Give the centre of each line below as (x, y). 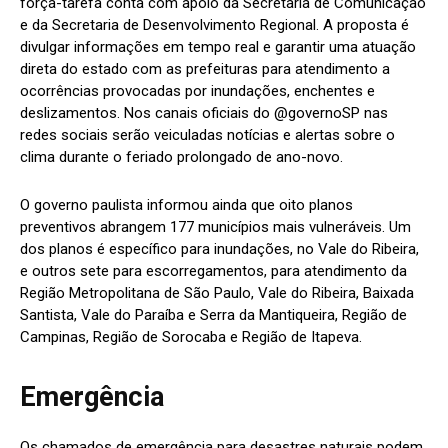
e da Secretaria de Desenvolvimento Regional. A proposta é (214, 25)
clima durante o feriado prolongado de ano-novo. (181, 157)
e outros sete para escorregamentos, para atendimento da (213, 271)
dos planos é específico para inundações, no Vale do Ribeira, (219, 249)
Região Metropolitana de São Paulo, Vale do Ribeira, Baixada (217, 293)
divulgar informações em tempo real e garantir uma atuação (218, 47)
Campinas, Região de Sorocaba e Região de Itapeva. (191, 337)
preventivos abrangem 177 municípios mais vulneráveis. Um (215, 227)
